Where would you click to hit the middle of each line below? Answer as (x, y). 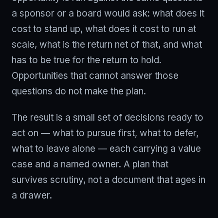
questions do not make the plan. (79, 91)
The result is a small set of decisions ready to (108, 118)
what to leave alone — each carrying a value (106, 149)
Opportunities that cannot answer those (95, 76)
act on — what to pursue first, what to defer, (105, 133)
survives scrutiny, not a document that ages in (109, 180)
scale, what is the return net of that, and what (107, 45)
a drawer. (32, 195)
